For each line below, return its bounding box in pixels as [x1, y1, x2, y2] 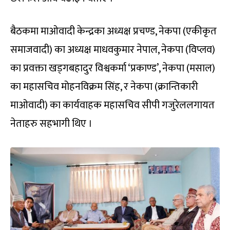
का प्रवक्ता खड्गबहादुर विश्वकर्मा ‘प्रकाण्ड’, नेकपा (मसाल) [10, 59, 215, 77]
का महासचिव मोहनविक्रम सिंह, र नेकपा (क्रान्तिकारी [10, 78, 198, 95]
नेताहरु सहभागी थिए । [10, 114, 92, 132]
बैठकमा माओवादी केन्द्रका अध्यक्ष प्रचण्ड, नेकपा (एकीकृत [10, 22, 217, 40]
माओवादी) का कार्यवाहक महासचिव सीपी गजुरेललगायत [10, 96, 215, 114]
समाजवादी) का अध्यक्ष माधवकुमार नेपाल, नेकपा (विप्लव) [10, 41, 215, 59]
